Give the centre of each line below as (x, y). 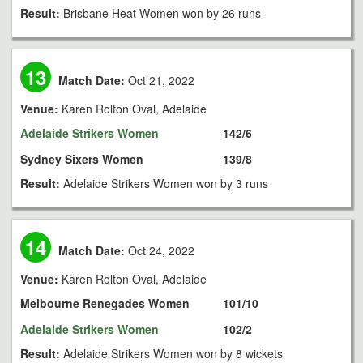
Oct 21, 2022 (160, 80)
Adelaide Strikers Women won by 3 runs (166, 183)
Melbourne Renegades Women (105, 303)
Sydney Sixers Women (82, 159)
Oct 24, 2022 (160, 250)
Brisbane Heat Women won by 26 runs (162, 13)
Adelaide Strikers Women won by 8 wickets (173, 353)
